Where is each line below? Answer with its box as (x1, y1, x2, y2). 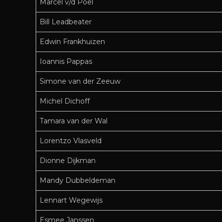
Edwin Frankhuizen (40, 37, 105, 47)
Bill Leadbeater (40, 17, 92, 27)
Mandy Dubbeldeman (40, 176, 115, 185)
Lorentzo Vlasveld (40, 136, 102, 146)
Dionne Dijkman (40, 156, 96, 166)
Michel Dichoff (40, 97, 90, 106)
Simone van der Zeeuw (40, 77, 120, 86)
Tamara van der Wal (40, 116, 108, 126)
